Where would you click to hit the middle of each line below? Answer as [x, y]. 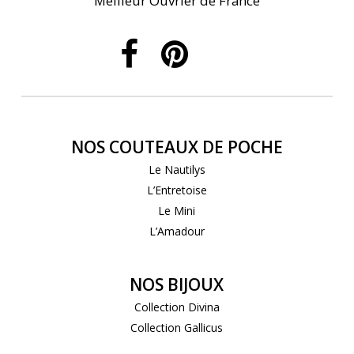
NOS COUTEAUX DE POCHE [177, 147]
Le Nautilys [177, 169]
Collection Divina [177, 307]
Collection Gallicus [177, 327]
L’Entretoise [177, 190]
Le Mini [177, 210]
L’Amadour [177, 231]
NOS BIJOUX [177, 284]
